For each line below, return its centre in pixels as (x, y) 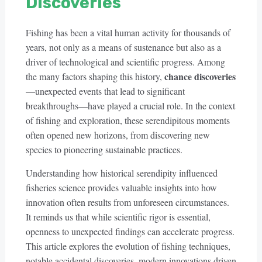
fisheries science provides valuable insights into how (121, 187)
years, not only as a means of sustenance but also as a (123, 47)
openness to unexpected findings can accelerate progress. (130, 231)
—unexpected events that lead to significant (105, 91)
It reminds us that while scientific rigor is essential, (118, 217)
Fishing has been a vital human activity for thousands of (128, 32)
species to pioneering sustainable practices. (104, 149)
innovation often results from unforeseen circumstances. (127, 202)
